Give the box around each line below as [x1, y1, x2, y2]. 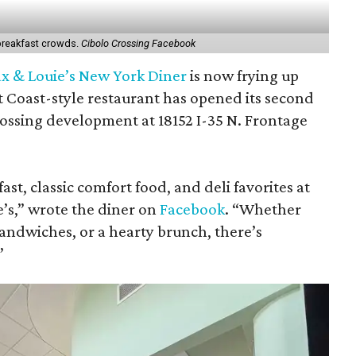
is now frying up [187, 65, 300, 85]
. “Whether [225, 199, 301, 219]
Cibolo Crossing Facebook [81, 37, 195, 49]
